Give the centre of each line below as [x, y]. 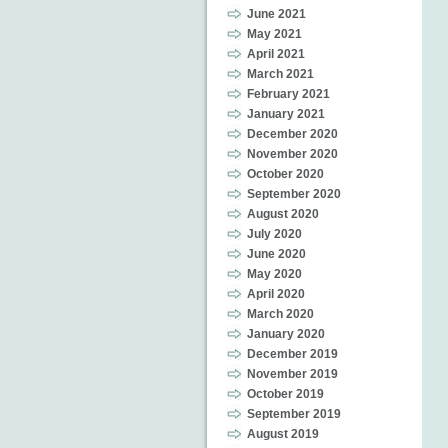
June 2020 [276, 254]
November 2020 [292, 154]
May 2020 [274, 274]
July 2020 [274, 234]
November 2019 [292, 374]
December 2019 [292, 354]
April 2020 [276, 294]
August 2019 [283, 434]
